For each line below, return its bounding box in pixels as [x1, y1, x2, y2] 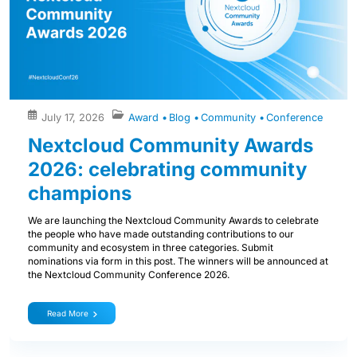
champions [28, 181, 131, 205]
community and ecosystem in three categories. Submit [28, 241, 273, 253]
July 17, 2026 [41, 111, 104, 124]
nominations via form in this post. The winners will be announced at [28, 254, 328, 267]
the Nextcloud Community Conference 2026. [28, 268, 229, 280]
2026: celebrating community [28, 157, 307, 181]
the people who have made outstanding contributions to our [28, 227, 294, 240]
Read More [46, 308, 88, 318]
